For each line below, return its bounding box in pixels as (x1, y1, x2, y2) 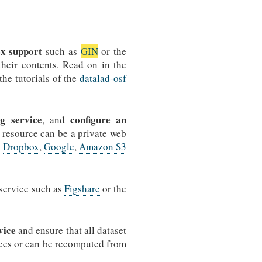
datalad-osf (80, 71, 126, 85)
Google (44, 140, 74, 154)
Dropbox (3, 140, 39, 154)
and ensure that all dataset (15, 223, 127, 237)
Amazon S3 (79, 140, 126, 154)
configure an (70, 112, 127, 127)
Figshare (64, 181, 100, 195)
